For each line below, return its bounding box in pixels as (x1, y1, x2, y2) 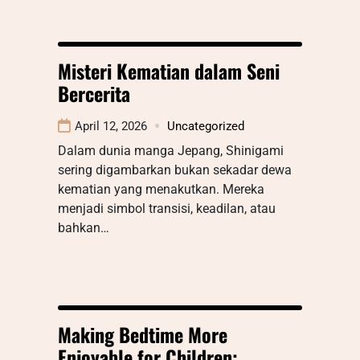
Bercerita (58, 78, 130, 108)
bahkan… (58, 219, 109, 235)
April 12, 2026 (75, 118, 147, 133)
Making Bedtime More (58, 319, 227, 349)
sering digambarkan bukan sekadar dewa (58, 162, 292, 178)
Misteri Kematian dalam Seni (58, 55, 280, 85)
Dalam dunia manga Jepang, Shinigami (58, 142, 284, 158)
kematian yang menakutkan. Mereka (58, 181, 264, 197)
